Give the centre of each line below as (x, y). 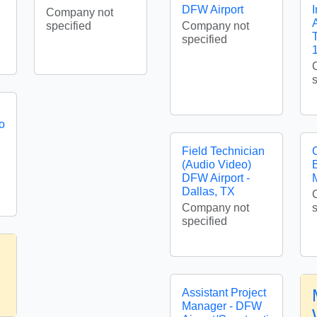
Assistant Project (224, 293)
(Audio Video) (217, 165)
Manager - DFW (222, 306)
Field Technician (223, 151)
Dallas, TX (208, 191)
